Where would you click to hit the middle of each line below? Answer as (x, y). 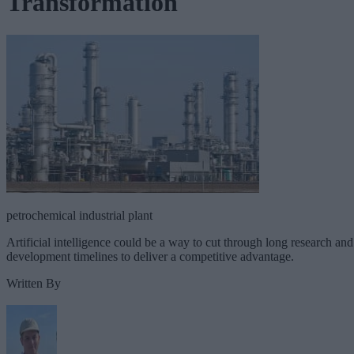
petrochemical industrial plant (79, 215)
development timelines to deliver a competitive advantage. (150, 256)
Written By (34, 283)
